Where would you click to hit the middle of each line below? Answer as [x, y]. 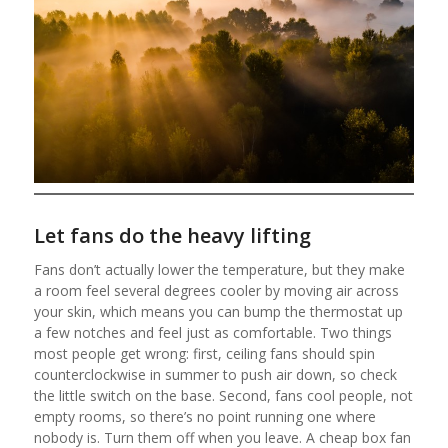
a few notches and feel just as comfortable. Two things [212, 333]
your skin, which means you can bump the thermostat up [218, 312]
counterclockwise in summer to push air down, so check [215, 375]
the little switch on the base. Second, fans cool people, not [223, 396]
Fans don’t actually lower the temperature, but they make [219, 270]
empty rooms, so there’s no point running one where [204, 417]
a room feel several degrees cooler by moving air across [216, 291]
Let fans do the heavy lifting [172, 236]
